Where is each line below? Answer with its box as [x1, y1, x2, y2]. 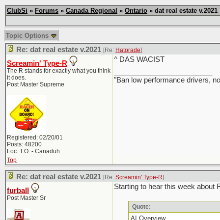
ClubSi [7, 7, 27, 14]
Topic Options [6, 32, 51, 39]
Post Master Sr [7, 194, 46, 201]
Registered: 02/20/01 [7, 134, 63, 141]
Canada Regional [66, 7, 117, 14]
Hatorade [115, 47, 140, 54]
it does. [7, 74, 26, 81]
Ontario [125, 7, 147, 14]
